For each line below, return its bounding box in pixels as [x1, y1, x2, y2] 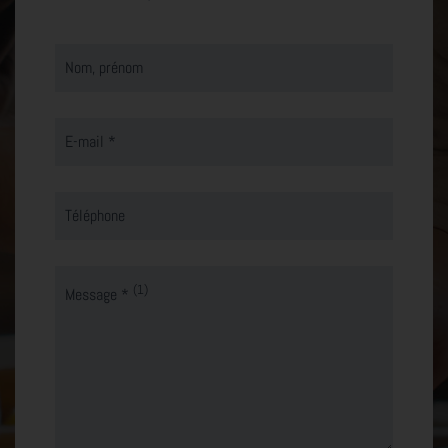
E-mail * [65, 130, 116, 152]
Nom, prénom [65, 56, 143, 78]
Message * [65, 284, 133, 306]
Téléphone [65, 204, 125, 226]
